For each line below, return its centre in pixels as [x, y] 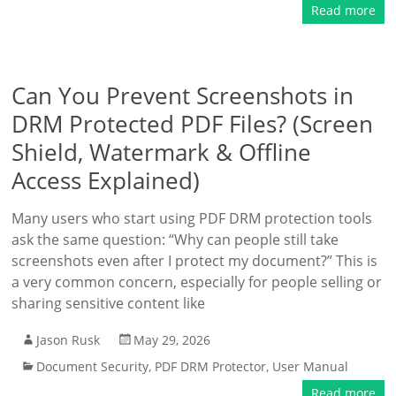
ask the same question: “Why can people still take [175, 240]
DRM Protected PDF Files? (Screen [193, 124]
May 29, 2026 [172, 340]
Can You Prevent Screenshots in [183, 95]
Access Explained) [106, 180]
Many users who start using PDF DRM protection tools [192, 218]
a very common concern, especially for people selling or [197, 282]
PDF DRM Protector [211, 366]
